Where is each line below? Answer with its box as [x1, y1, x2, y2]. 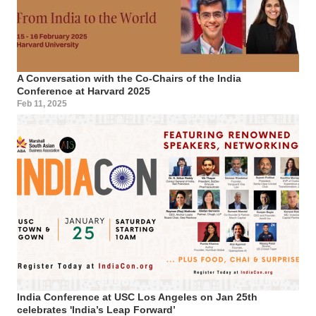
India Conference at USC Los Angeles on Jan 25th [17, 291, 257, 303]
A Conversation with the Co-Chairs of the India [17, 72, 241, 84]
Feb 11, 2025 [17, 98, 67, 109]
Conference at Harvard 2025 [17, 85, 150, 97]
